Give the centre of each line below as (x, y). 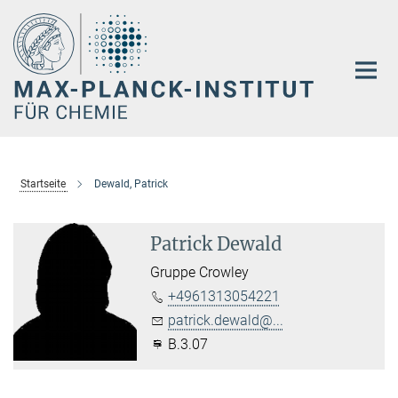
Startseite (43, 183)
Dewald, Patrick (131, 183)
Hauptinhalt (41, 16)
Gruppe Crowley (200, 272)
